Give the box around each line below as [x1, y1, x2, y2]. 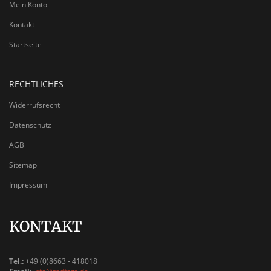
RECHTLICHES [9, 78, 64, 90]
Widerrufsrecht [9, 100, 60, 111]
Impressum [9, 180, 47, 191]
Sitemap [9, 160, 37, 171]
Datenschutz [9, 120, 51, 131]
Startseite [9, 39, 42, 50]
